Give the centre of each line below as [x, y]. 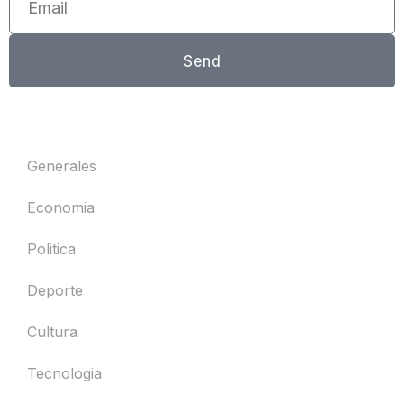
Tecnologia [64, 374]
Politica [51, 249]
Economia [61, 208]
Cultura [52, 332]
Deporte [55, 291]
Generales [62, 166]
